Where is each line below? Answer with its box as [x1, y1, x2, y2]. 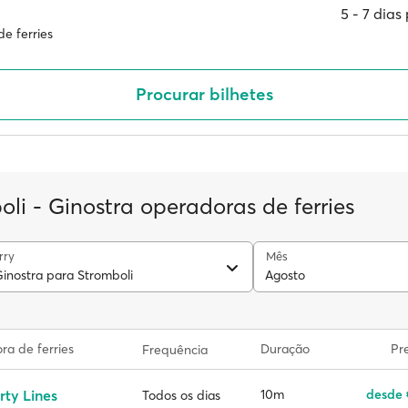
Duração [260, 341, 310, 357]
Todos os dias [141, 386, 220, 403]
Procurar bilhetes [135, 84, 273, 105]
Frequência [141, 341, 208, 358]
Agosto [265, 267, 306, 283]
